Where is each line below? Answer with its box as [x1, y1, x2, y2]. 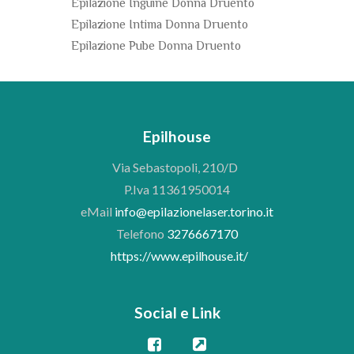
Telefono [116, 226, 167, 242]
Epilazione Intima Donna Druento [71, 16, 248, 36]
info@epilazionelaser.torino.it [115, 204, 273, 220]
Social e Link [134, 303, 220, 322]
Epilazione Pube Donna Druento [71, 37, 241, 57]
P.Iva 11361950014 [124, 182, 230, 198]
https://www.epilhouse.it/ [111, 248, 248, 264]
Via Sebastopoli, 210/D [111, 160, 243, 175]
